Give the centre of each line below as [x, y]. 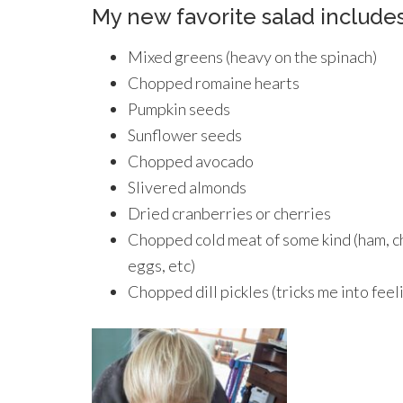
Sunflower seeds [185, 135]
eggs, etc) [161, 265]
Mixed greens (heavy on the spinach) [252, 57]
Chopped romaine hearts [214, 83]
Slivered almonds [187, 187]
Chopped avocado [191, 161]
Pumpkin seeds [179, 109]
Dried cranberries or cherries [229, 213]
